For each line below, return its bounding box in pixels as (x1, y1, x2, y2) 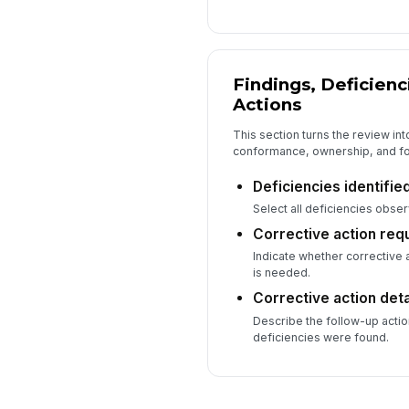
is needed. (252, 266, 310, 280)
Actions (232, 93, 301, 115)
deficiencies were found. (252, 330, 389, 344)
